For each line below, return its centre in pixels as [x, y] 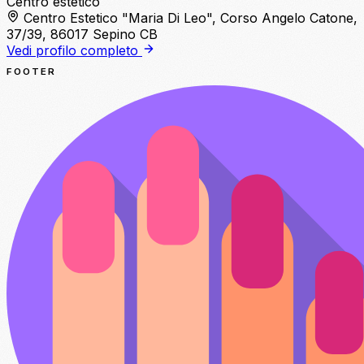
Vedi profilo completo [74, 50]
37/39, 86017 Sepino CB [82, 34]
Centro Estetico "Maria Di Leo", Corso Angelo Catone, [191, 17]
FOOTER [32, 72]
